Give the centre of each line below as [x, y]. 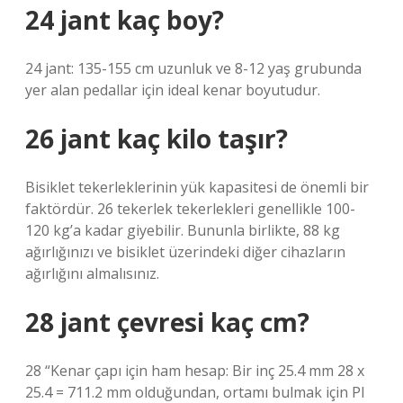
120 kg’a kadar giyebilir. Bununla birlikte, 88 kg [183, 230]
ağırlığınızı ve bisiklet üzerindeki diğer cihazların [185, 252]
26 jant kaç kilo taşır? [157, 139]
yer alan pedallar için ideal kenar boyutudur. [173, 90]
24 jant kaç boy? [125, 20]
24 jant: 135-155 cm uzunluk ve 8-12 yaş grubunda [193, 68]
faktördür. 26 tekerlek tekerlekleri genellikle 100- [190, 209]
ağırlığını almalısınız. [92, 273]
